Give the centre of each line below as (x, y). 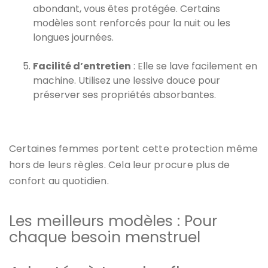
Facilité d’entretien (82, 66)
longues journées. (73, 37)
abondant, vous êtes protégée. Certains (127, 8)
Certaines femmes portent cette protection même (134, 148)
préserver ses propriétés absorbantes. (124, 95)
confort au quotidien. (59, 181)
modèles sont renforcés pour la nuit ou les (132, 23)
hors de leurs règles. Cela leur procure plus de (120, 165)
